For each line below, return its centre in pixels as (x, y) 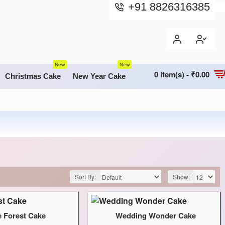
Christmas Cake (33, 76)
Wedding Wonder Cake (156, 215)
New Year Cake (99, 76)
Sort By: (85, 177)
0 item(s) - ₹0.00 (182, 74)
